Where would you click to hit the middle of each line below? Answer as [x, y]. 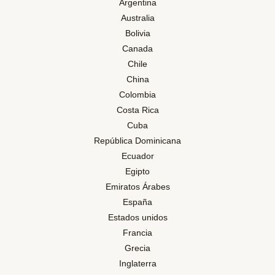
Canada [137, 48]
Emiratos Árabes [137, 187]
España [137, 202]
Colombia [137, 95]
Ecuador [137, 156]
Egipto [137, 171]
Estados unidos [137, 217]
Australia [137, 18]
